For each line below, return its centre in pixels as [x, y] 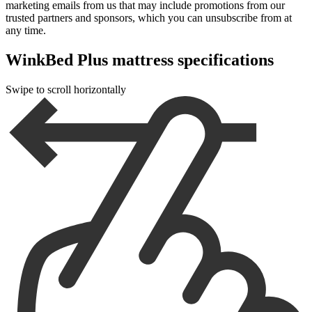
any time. [26, 30]
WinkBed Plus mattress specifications [140, 60]
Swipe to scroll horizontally [66, 89]
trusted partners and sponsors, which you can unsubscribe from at [149, 17]
